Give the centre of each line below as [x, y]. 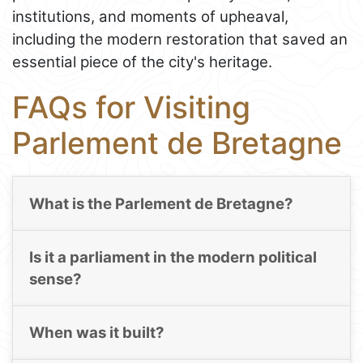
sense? [55, 280]
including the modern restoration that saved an [180, 39]
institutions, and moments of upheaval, [150, 16]
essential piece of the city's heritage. [142, 62]
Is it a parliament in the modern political [173, 258]
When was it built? [96, 333]
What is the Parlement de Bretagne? [161, 203]
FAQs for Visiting [131, 107]
